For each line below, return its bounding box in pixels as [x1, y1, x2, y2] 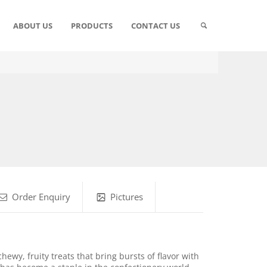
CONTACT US [131, 20, 180, 31]
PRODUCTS [70, 20, 113, 31]
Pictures [110, 191, 143, 203]
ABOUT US [13, 20, 52, 31]
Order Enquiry [11, 191, 70, 203]
